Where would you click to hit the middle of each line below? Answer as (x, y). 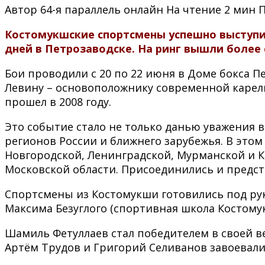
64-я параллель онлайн (102, 9)
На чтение (194, 9)
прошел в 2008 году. (58, 101)
